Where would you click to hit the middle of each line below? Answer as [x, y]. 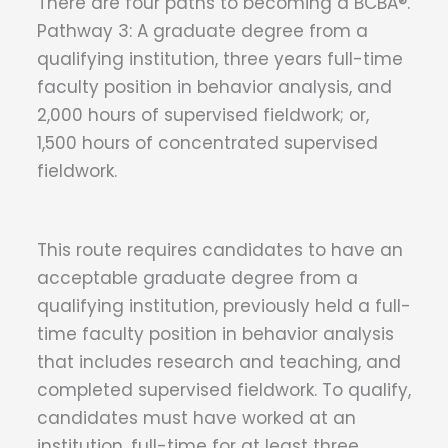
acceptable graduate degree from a [197, 278]
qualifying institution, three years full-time [220, 59]
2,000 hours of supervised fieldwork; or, [203, 115]
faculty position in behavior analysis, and [214, 87]
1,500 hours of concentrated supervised [207, 143]
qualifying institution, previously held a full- [224, 306]
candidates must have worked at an [196, 418]
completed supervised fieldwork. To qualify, [224, 390]
